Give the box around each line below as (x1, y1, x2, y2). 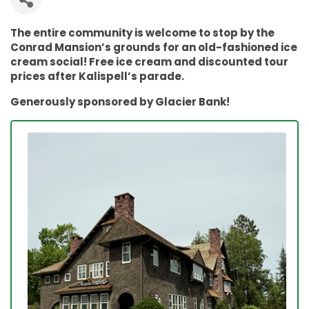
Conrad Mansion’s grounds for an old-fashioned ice (10, 40, 297, 55)
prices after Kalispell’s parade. (10, 69, 184, 84)
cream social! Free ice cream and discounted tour (10, 54, 288, 70)
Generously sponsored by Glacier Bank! (10, 94, 230, 110)
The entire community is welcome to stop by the (10, 26, 275, 41)
